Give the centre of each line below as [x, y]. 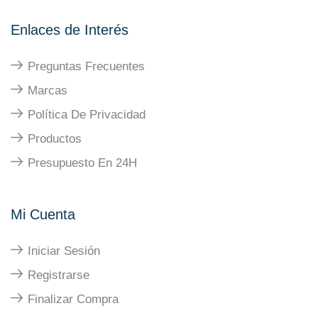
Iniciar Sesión [64, 251]
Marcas [48, 91]
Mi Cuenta [43, 215]
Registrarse [59, 275]
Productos [55, 139]
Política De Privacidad [87, 115]
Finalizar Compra [73, 300]
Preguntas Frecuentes [86, 67]
